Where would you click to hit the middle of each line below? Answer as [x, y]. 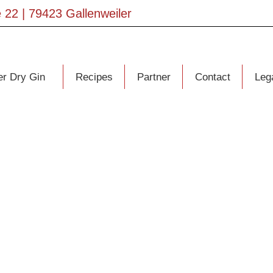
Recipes [94, 77]
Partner [154, 77]
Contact [212, 77]
